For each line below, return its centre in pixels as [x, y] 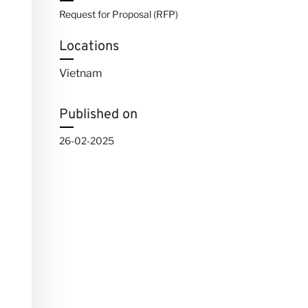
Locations [89, 47]
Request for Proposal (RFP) [119, 14]
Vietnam [81, 74]
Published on [98, 115]
